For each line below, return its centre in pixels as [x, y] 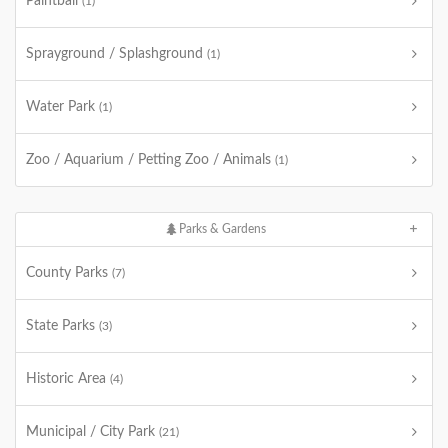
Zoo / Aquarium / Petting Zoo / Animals [150, 160]
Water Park [62, 107]
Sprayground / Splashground [116, 54]
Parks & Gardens [220, 229]
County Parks [69, 273]
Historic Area [68, 379]
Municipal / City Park [92, 432]
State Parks [62, 326]
